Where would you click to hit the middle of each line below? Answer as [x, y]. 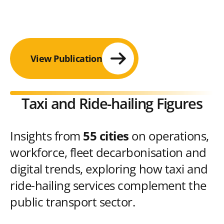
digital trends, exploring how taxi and [109, 169]
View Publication [66, 58]
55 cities [106, 136]
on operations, [169, 136]
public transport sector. [73, 202]
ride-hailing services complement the [108, 186]
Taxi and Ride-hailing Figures [112, 104]
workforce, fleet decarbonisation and [108, 153]
